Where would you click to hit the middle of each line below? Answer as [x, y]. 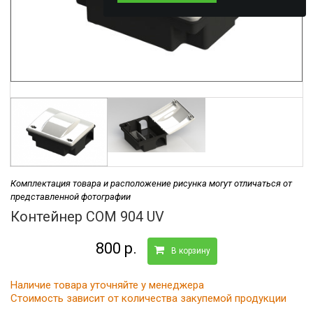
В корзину [191, 251]
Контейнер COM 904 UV [87, 217]
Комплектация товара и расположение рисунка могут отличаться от [151, 183]
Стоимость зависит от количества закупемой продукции [148, 298]
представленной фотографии [71, 197]
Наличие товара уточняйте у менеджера [107, 285]
